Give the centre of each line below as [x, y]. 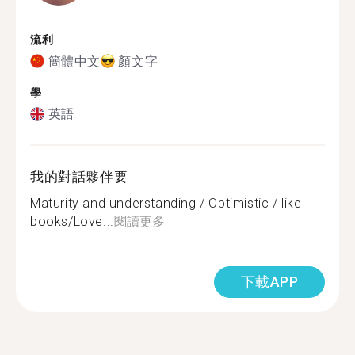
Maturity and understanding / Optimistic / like [166, 203]
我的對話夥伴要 [79, 177]
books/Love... [72, 221]
